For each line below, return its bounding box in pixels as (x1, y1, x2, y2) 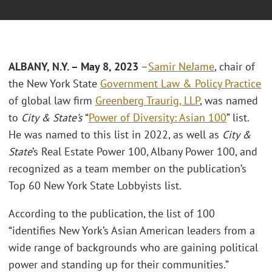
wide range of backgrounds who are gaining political (8, 240, 258, 254)
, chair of (214, 59, 255, 74)
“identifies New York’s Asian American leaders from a (8, 223, 255, 237)
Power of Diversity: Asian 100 (89, 110, 226, 125)
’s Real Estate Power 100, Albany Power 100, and (32, 144, 257, 159)
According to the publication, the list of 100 (8, 206, 215, 220)
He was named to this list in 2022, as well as (8, 127, 222, 142)
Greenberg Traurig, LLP (95, 93, 200, 108)
